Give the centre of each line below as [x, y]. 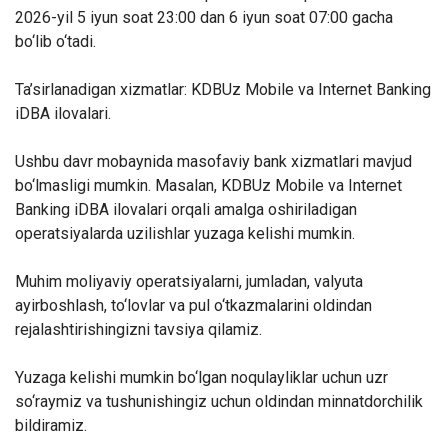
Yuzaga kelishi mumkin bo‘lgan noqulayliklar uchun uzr [201, 377]
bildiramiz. [51, 425]
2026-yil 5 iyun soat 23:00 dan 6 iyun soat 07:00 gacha [204, 17]
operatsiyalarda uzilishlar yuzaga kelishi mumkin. [185, 233]
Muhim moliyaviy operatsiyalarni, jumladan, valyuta [189, 281]
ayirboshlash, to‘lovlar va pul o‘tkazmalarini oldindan [193, 305]
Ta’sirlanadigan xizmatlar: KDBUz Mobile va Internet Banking [223, 89]
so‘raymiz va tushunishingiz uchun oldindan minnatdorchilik [219, 401]
